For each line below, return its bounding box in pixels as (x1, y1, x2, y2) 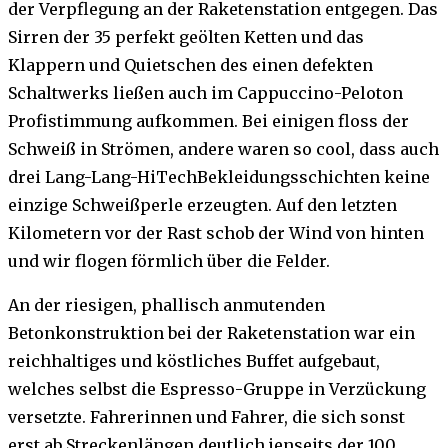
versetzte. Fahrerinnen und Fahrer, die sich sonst (8, 407, 405, 428)
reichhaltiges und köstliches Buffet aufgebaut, (8, 351, 380, 372)
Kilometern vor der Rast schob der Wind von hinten (8, 223, 424, 244)
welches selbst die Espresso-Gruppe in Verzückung (8, 379, 426, 400)
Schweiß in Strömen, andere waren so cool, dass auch (8, 139, 439, 160)
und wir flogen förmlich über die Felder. (8, 251, 330, 272)
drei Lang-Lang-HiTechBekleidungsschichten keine (8, 167, 430, 188)
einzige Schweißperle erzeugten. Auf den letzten (8, 195, 397, 216)
